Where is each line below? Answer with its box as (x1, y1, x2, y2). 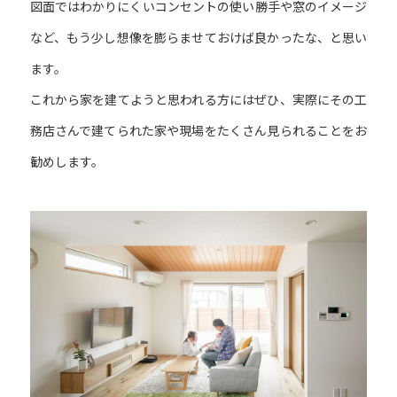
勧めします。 (29, 153, 104, 170)
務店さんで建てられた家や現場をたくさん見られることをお (29, 122, 368, 139)
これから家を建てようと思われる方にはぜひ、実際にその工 (29, 91, 368, 108)
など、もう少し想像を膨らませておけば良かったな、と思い (29, 29, 368, 46)
